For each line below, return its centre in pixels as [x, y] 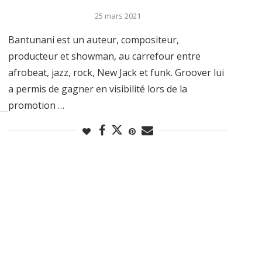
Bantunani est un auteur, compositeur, [93, 39]
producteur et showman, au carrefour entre [104, 56]
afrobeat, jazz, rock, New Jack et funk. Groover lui [116, 72]
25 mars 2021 [118, 15]
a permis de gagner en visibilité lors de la [97, 89]
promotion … [36, 105]
